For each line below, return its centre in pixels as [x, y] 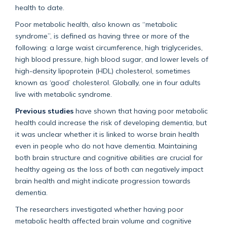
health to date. [40, 7]
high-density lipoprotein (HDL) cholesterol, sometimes [103, 70]
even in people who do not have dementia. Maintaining [106, 145]
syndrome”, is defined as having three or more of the [102, 35]
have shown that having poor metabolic [141, 110]
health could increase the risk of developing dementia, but [111, 122]
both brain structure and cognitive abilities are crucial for [109, 157]
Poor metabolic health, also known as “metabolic [96, 24]
